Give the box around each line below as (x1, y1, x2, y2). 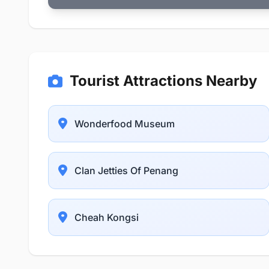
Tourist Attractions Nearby (70, 72, 257, 89)
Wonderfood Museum (74, 117, 175, 130)
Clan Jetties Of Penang (74, 164, 178, 177)
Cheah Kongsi (74, 211, 139, 223)
